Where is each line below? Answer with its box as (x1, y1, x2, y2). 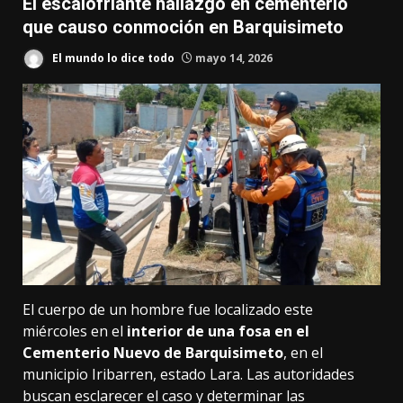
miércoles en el (22, 320, 127, 341)
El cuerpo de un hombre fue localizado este (22, 299, 313, 319)
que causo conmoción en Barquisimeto (22, 16, 344, 38)
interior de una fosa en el (127, 320, 309, 341)
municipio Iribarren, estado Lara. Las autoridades (22, 363, 354, 384)
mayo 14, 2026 (193, 49, 273, 66)
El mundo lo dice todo (49, 49, 175, 66)
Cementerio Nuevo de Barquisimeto (22, 342, 283, 363)
